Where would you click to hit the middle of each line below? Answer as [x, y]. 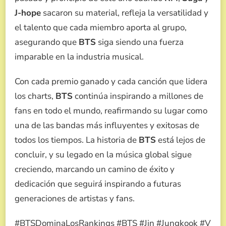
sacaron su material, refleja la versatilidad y [125, 13]
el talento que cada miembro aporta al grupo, [101, 28]
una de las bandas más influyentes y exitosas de [107, 126]
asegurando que [47, 42]
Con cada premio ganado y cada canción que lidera [111, 82]
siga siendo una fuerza [140, 42]
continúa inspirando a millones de [138, 96]
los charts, [35, 96]
